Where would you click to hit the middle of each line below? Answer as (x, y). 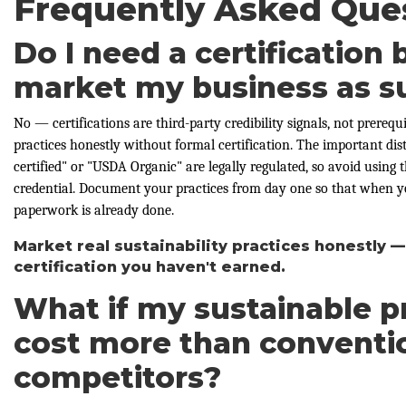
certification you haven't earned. (150, 266)
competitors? (117, 377)
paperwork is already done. (94, 210)
